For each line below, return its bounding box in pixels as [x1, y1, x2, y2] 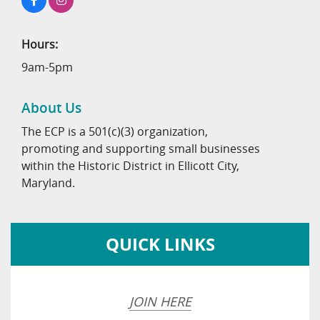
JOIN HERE [129, 293, 191, 311]
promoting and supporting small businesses [21, 141, 260, 157]
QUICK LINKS [105, 232, 215, 257]
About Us [21, 99, 81, 118]
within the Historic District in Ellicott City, [21, 158, 239, 174]
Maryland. [21, 175, 75, 191]
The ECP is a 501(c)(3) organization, [21, 124, 208, 140]
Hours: [21, 36, 58, 53]
